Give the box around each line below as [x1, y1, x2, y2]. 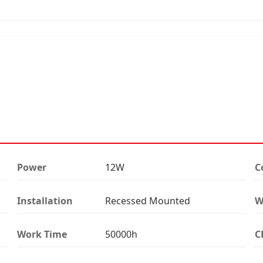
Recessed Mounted [105, 194, 190, 207]
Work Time [17, 227, 67, 241]
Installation [17, 194, 73, 207]
